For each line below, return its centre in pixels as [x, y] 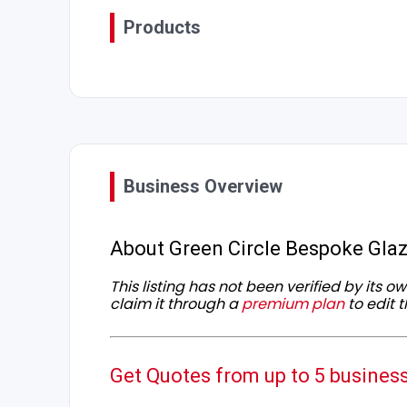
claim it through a [176, 304]
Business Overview [203, 187]
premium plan [293, 304]
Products [162, 28]
